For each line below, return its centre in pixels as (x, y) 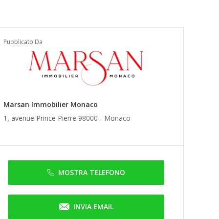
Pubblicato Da (23, 42)
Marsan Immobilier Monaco (51, 104)
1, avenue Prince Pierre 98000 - (54, 118)
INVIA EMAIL (93, 207)
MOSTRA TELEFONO (91, 172)
